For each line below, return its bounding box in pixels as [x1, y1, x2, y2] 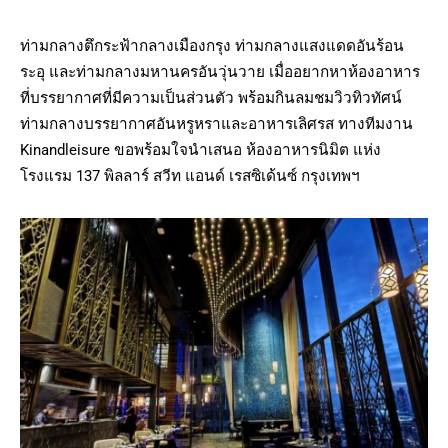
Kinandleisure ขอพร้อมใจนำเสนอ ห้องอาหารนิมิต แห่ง [20, 141, 381, 159]
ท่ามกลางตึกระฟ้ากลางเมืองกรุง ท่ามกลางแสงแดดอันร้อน [20, 37, 404, 55]
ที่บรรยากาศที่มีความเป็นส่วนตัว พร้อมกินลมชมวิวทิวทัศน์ [20, 89, 402, 107]
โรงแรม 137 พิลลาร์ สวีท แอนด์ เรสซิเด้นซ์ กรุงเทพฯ [20, 167, 360, 185]
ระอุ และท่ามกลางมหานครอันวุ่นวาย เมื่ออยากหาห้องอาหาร [20, 63, 420, 81]
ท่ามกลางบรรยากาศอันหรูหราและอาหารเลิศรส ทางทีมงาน [20, 115, 413, 133]
